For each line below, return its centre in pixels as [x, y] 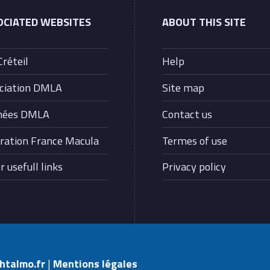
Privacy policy [194, 167]
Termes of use [195, 140]
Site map [184, 88]
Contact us [187, 114]
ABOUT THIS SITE [204, 22]
